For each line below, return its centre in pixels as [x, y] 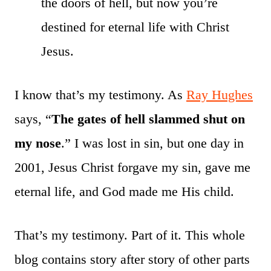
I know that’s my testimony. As [100, 94]
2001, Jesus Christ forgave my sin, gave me [132, 167]
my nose [38, 143]
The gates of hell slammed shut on [148, 119]
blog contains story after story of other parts [132, 259]
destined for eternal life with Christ [135, 27]
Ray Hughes [220, 94]
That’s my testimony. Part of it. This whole [130, 235]
